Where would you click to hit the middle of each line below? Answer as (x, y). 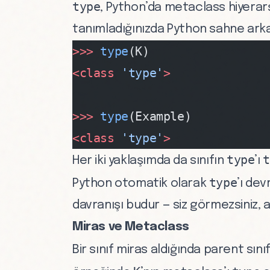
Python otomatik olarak (141, 184)
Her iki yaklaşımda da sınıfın (149, 161)
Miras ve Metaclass (131, 227)
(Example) (160, 116)
